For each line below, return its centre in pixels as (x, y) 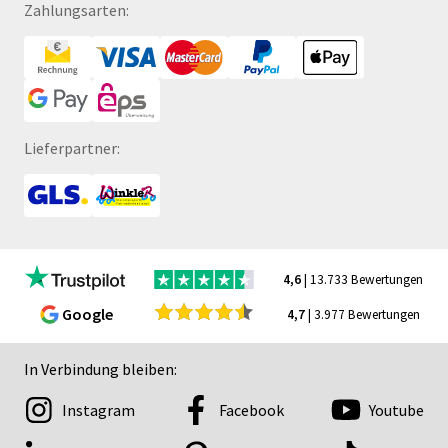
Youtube (396, 409)
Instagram (98, 409)
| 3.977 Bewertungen (362, 314)
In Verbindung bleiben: (100, 368)
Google (87, 314)
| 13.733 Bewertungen (362, 279)
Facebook (251, 409)
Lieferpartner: (72, 147)
